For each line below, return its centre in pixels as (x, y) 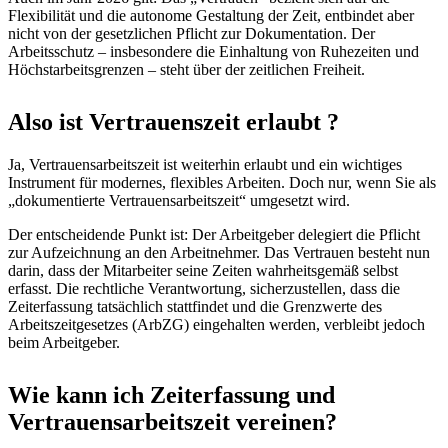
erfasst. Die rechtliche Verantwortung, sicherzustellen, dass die (204, 288)
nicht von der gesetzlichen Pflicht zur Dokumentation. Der (191, 33)
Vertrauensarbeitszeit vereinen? (172, 421)
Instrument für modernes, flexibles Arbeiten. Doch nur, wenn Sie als (222, 182)
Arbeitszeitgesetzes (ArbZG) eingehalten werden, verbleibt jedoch (216, 324)
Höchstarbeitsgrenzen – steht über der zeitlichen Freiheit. (186, 69)
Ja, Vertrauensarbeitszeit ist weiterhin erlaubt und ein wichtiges (205, 164)
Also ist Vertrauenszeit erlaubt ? (173, 121)
